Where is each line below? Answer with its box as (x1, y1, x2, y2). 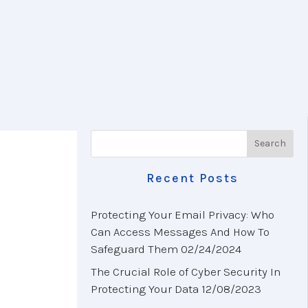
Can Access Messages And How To (91, 224, 269, 239)
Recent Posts (146, 170, 239, 186)
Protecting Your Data (91, 282, 199, 296)
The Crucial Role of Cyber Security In (91, 265, 280, 279)
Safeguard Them (91, 241, 178, 256)
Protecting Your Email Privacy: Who (91, 207, 274, 221)
